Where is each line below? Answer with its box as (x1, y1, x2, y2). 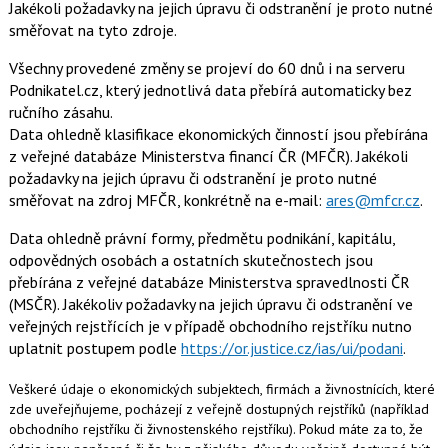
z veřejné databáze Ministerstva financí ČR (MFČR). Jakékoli (8, 146, 408, 167)
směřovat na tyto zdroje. (8, 20, 177, 41)
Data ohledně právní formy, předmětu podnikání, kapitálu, (8, 228, 395, 249)
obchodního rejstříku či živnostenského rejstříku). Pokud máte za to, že (8, 420, 423, 439)
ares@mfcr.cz (325, 190, 420, 211)
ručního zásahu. (8, 102, 113, 123)
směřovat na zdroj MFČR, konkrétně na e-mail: (8, 190, 326, 211)
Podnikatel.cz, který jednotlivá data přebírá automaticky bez (8, 80, 412, 101)
